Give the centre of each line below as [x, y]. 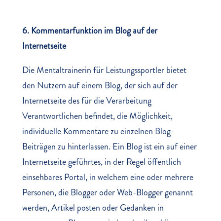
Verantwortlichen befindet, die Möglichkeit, [97, 116]
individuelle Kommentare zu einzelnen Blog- [98, 131]
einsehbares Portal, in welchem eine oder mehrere [108, 177]
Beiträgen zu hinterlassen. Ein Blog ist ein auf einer [109, 147]
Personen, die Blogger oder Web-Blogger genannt [107, 192]
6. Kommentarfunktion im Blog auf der [90, 31]
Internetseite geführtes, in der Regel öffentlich [101, 162]
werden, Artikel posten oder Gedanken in [93, 208]
